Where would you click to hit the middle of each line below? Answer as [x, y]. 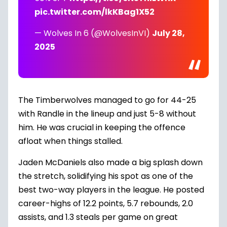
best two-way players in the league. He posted [111, 190]
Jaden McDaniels [52, 162]
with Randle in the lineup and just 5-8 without [107, 114]
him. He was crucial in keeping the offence [102, 127]
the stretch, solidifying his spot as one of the [106, 176]
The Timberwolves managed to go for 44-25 [107, 100]
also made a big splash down [144, 162]
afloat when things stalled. [70, 141]
